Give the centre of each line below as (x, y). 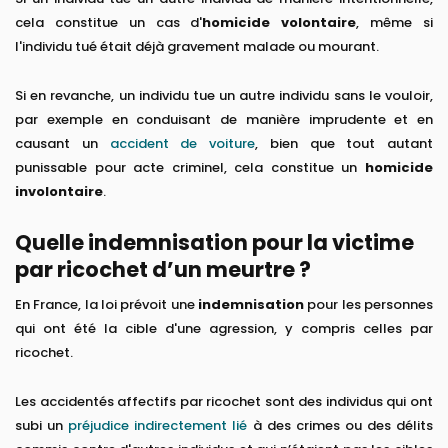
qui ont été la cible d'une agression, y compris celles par (224, 329)
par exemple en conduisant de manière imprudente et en (224, 120)
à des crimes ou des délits (340, 426)
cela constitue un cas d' (109, 23)
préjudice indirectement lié (158, 426)
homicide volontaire (279, 23)
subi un (42, 426)
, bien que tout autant (344, 144)
